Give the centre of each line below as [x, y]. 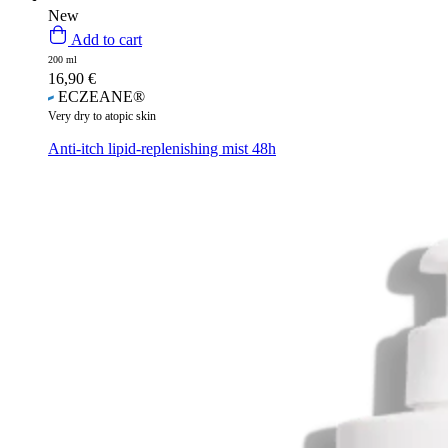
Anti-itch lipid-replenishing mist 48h [162, 149]
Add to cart [106, 40]
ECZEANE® [101, 97]
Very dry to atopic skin [102, 116]
